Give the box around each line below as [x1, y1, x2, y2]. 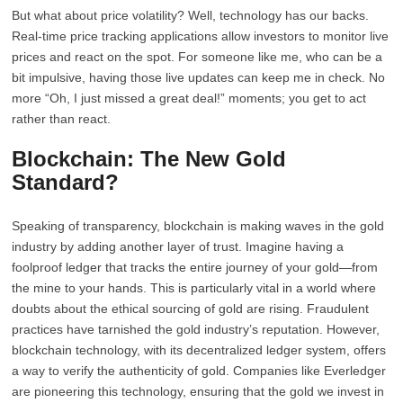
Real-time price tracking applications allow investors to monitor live [12, 29, 390, 43]
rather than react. [12, 112, 112, 126]
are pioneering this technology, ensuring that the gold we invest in [12, 384, 385, 399]
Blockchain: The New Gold [12, 147, 287, 171]
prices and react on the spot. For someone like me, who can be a [12, 49, 383, 64]
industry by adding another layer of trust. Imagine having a [12, 239, 345, 254]
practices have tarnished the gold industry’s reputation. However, [12, 322, 381, 336]
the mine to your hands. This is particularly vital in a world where [12, 281, 377, 295]
